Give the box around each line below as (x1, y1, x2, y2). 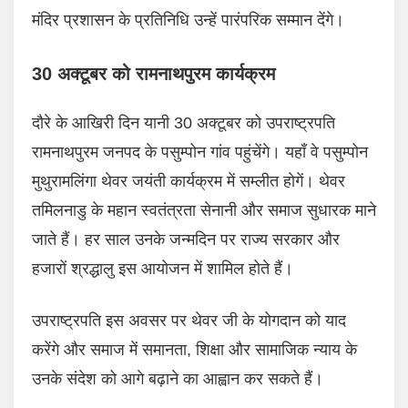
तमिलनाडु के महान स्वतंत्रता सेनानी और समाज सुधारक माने (32, 201, 376, 220)
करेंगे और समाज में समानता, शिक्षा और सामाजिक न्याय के (32, 341, 357, 360)
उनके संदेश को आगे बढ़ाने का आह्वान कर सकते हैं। (32, 370, 323, 389)
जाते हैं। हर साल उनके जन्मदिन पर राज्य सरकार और (32, 230, 340, 250)
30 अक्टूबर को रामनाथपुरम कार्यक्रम (32, 64, 275, 85)
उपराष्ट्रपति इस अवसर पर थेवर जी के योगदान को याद (32, 311, 346, 331)
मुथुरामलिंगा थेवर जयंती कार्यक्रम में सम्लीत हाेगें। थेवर (32, 172, 345, 191)
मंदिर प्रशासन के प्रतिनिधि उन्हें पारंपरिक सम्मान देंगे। (32, 11, 344, 30)
